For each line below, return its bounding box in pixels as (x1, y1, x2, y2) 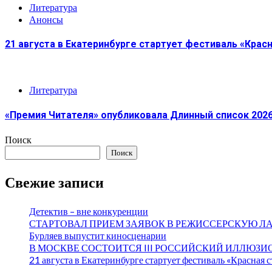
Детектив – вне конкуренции (29, 205, 148, 217)
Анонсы (29, 13, 63, 25)
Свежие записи (5, 172, 104, 192)
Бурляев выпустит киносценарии (29, 229, 166, 241)
